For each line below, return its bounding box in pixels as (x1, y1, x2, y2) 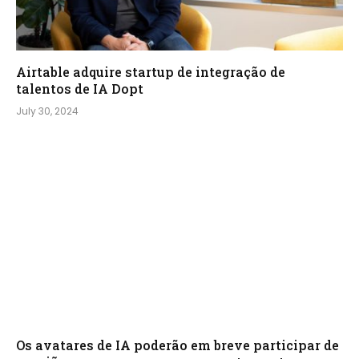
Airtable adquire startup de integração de (16, 63, 285, 81)
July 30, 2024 (16, 104, 79, 119)
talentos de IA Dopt (16, 80, 143, 98)
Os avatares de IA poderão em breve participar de (16, 336, 339, 353)
